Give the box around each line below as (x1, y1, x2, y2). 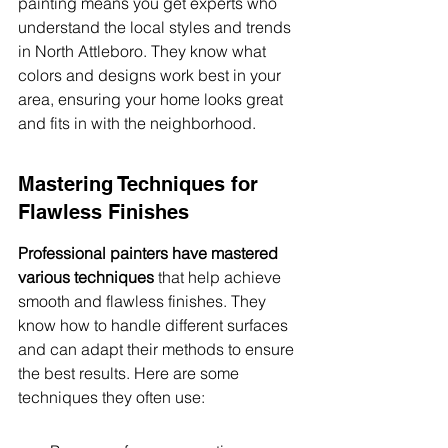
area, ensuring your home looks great (18, 89, 287, 109)
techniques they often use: (18, 387, 205, 407)
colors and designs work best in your (18, 65, 285, 85)
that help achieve (154, 267, 285, 287)
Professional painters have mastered (18, 243, 282, 263)
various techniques (18, 267, 154, 287)
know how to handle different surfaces (18, 315, 292, 335)
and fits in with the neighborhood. (18, 113, 256, 133)
